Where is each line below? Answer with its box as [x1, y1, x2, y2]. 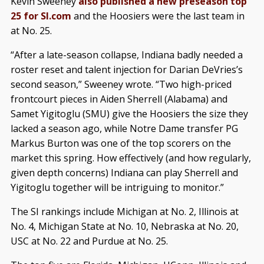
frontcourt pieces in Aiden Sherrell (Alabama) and [10, 92, 227, 105]
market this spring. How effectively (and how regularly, [10, 151, 251, 164]
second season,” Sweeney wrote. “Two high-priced [10, 77, 232, 91]
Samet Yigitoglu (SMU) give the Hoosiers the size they [10, 107, 248, 120]
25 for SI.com [10, 9, 71, 22]
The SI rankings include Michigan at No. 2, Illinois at [10, 204, 239, 218]
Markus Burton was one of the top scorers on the [10, 136, 231, 150]
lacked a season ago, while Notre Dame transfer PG [10, 121, 238, 135]
